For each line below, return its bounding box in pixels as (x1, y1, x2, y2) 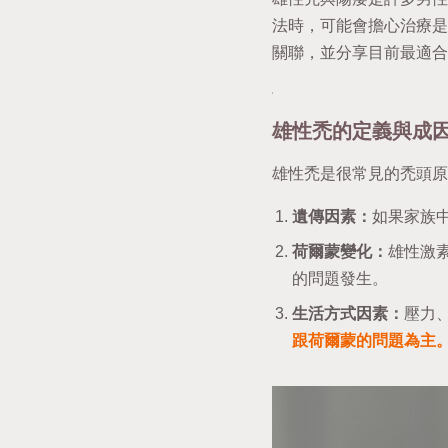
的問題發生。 (292, 269, 388, 287)
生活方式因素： (292, 304, 404, 322)
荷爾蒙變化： (292, 242, 388, 260)
